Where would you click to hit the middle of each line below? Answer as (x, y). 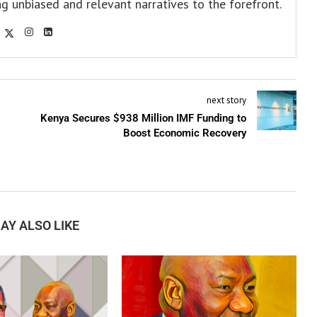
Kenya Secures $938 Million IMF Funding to (143, 118)
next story (226, 100)
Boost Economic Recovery (184, 133)
